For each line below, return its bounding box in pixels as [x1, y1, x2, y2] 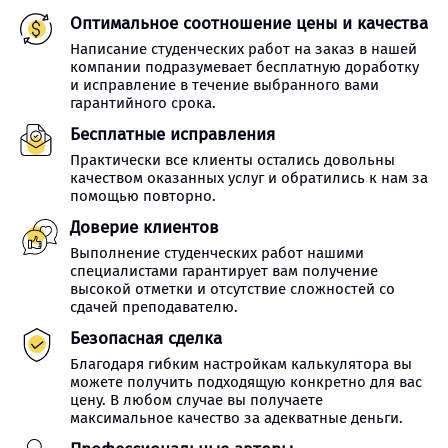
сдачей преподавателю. [70, 298, 238, 316]
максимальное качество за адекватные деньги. [70, 409, 403, 427]
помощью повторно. [70, 187, 216, 205]
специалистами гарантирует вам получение [70, 262, 378, 280]
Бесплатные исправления [70, 124, 275, 145]
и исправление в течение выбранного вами [70, 76, 379, 94]
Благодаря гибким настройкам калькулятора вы [70, 355, 412, 373]
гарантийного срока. [70, 94, 216, 112]
